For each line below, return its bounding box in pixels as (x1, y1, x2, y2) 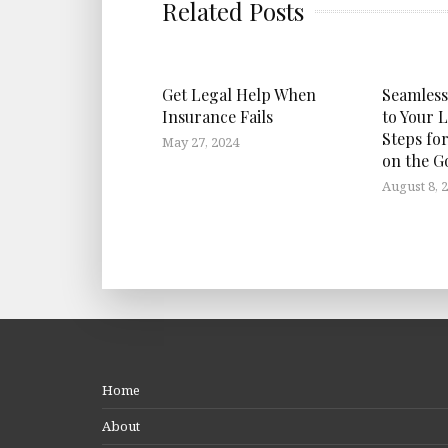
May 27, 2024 (162, 133, 239, 152)
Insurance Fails (162, 106, 273, 128)
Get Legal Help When (162, 84, 316, 106)
